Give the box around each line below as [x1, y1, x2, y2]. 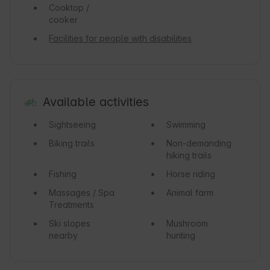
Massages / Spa [49, 187, 115, 198]
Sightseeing [49, 119, 96, 130]
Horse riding [166, 169, 215, 180]
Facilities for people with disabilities [49, 33, 192, 44]
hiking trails [166, 150, 212, 161]
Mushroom [166, 218, 208, 229]
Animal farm [166, 187, 213, 198]
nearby [49, 230, 78, 241]
